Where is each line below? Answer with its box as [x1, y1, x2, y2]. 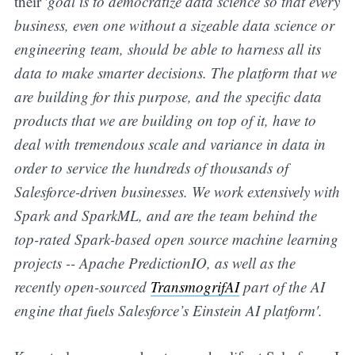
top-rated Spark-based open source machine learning [13, 228, 338, 249]
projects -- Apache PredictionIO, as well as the [13, 252, 296, 273]
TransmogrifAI [150, 276, 239, 296]
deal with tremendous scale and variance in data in [13, 133, 326, 154]
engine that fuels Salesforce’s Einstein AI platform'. [13, 300, 323, 320]
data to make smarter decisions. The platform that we [13, 62, 337, 82]
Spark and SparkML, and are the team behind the [13, 204, 317, 225]
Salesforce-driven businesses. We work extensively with [13, 181, 340, 201]
